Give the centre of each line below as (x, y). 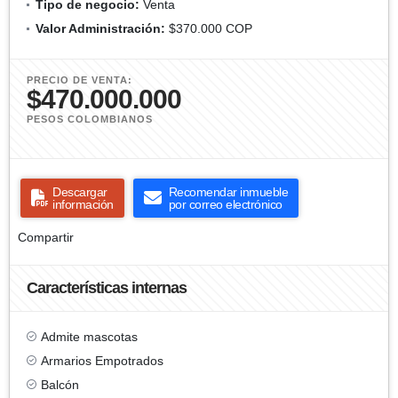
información (83, 204)
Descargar (80, 191)
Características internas (107, 287)
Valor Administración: (100, 28)
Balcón (60, 384)
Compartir (46, 237)
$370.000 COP (209, 28)
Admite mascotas (89, 336)
